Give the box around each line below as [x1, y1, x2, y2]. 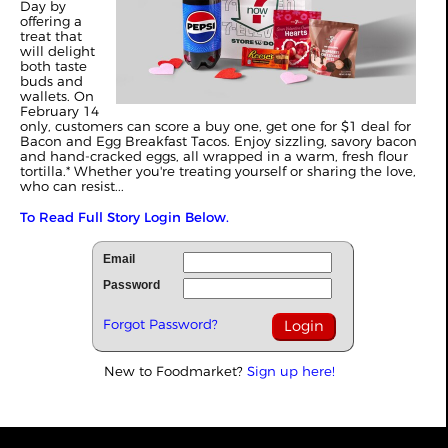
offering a [20, 13, 82, 29]
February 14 [20, 103, 99, 119]
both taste [20, 58, 87, 74]
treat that [20, 28, 82, 44]
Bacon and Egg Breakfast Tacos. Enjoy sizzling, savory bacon [20, 133, 417, 149]
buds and [20, 73, 83, 89]
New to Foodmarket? [104, 363, 247, 379]
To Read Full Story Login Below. [20, 209, 229, 225]
